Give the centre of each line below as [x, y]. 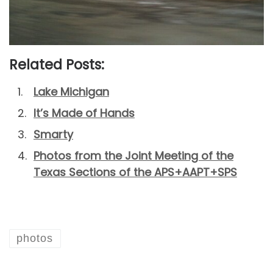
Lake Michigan [71, 91]
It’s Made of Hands [84, 113]
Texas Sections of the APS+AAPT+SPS [135, 172]
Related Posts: [57, 64]
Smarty [53, 134]
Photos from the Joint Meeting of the [133, 155]
